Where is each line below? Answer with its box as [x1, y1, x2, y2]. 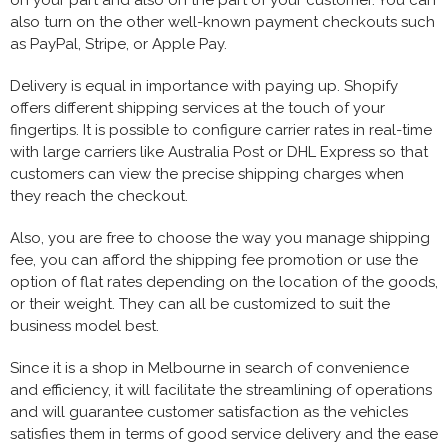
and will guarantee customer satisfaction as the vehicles [10, 402, 408, 421]
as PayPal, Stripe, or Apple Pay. [10, 34, 227, 53]
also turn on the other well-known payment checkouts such [10, 12, 435, 31]
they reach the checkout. [10, 186, 188, 205]
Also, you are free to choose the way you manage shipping [10, 228, 430, 247]
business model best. [10, 316, 159, 335]
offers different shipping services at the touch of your [10, 98, 385, 117]
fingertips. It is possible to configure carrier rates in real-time [10, 120, 432, 139]
